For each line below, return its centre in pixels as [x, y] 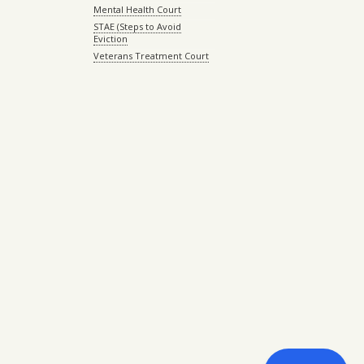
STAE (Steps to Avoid [137, 27]
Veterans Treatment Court [151, 56]
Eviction [110, 39]
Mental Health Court [137, 10]
